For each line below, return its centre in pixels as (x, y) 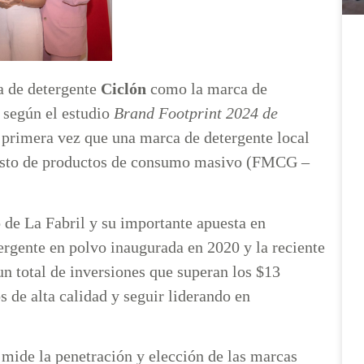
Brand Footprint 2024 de (196, 113)
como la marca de (207, 89)
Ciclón (123, 89)
